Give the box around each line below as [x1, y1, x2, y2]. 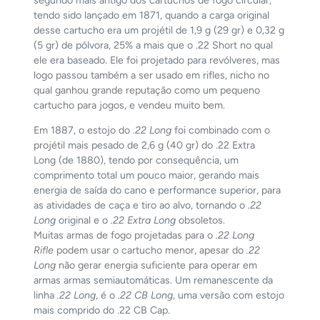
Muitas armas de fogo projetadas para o [34, 229, 216, 242]
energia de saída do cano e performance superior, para [34, 184, 281, 197]
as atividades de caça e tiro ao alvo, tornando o [34, 199, 249, 212]
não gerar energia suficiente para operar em [56, 259, 258, 272]
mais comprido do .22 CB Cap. [34, 304, 171, 317]
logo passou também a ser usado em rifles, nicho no [34, 69, 270, 82]
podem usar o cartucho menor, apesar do [54, 244, 247, 257]
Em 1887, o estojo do [34, 124, 134, 137]
